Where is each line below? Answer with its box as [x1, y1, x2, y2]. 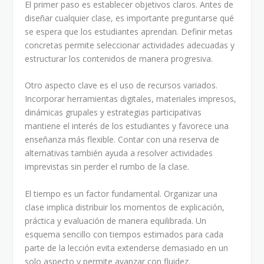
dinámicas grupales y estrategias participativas [25, 107, 202, 118]
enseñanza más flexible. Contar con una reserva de [25, 134, 220, 146]
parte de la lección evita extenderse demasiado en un [25, 242, 229, 253]
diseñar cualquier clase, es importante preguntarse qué [25, 12, 235, 24]
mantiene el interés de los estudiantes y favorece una [25, 120, 229, 132]
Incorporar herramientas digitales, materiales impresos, [25, 93, 237, 105]
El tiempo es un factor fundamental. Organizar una [25, 187, 218, 199]
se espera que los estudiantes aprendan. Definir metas [25, 25, 233, 37]
